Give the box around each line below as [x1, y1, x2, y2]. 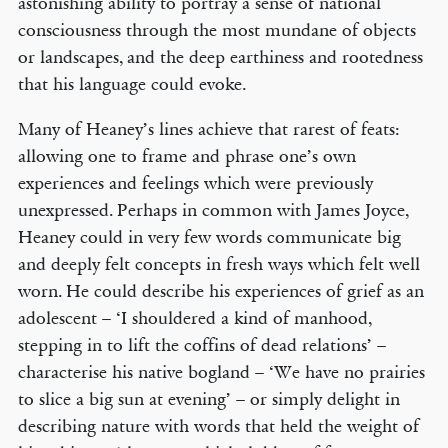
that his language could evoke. [17, 73, 247, 95]
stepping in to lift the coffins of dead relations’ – [17, 334, 386, 356]
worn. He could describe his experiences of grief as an [17, 280, 424, 302]
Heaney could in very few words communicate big [17, 226, 401, 248]
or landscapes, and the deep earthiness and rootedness [17, 46, 423, 68]
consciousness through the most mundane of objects [17, 19, 416, 41]
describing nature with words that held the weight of [17, 415, 419, 437]
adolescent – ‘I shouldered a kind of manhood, [17, 307, 372, 329]
